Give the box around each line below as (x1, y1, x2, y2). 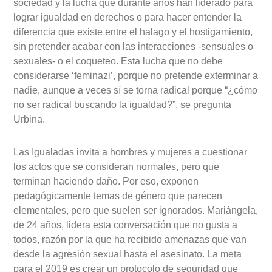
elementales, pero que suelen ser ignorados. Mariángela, (13, 205, 259, 216)
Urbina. (13, 114, 46, 125)
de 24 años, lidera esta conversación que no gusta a (13, 220, 238, 231)
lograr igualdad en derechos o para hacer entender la (13, 12, 242, 23)
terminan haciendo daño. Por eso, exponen (13, 176, 199, 187)
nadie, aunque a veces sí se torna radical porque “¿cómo (13, 85, 258, 96)
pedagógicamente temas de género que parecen (13, 191, 223, 202)
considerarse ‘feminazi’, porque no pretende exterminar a (13, 70, 259, 81)
